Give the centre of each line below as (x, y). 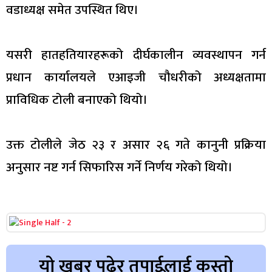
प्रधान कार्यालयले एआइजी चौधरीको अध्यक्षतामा (136, 77)
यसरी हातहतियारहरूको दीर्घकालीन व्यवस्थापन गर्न (136, 55)
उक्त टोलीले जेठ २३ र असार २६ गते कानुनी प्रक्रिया (136, 144)
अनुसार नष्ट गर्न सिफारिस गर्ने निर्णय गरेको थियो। (119, 167)
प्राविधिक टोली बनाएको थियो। (77, 100)
